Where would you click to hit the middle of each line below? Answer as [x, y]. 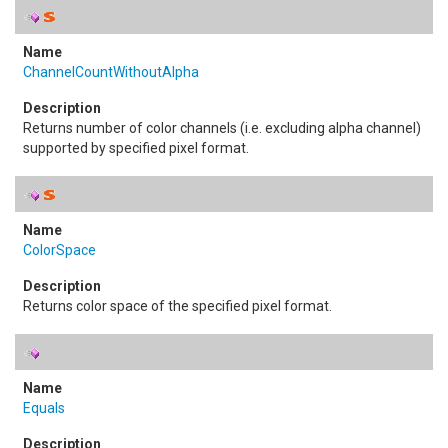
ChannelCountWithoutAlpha [111, 72]
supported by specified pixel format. [136, 148]
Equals [44, 408]
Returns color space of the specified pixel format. [177, 306]
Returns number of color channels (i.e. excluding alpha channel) [222, 128]
